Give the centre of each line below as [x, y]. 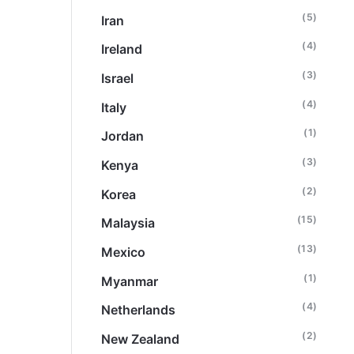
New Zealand [141, 339]
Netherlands [139, 310]
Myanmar [130, 281]
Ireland [122, 49]
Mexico [124, 252]
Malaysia [128, 223]
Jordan [123, 136]
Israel [118, 78]
